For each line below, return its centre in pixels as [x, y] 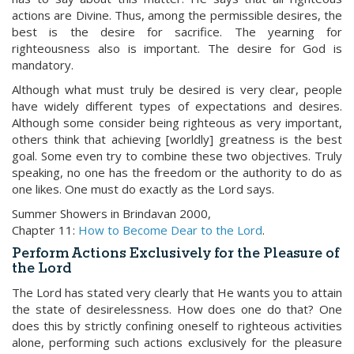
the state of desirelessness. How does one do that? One [177, 309]
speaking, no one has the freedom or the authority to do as [177, 172]
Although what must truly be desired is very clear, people [177, 89]
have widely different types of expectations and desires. [177, 106]
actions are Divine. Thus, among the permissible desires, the [177, 15]
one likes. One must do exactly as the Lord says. [143, 189]
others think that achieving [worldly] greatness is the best [177, 139]
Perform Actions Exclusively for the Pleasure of [175, 254]
